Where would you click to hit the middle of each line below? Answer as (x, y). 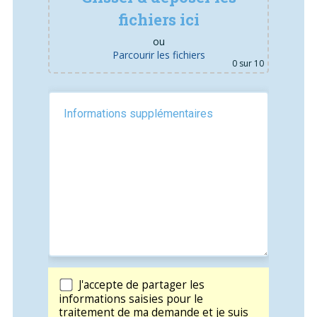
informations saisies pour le (131, 299)
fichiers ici (158, 19)
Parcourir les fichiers (158, 55)
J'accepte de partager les (142, 285)
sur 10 (251, 63)
